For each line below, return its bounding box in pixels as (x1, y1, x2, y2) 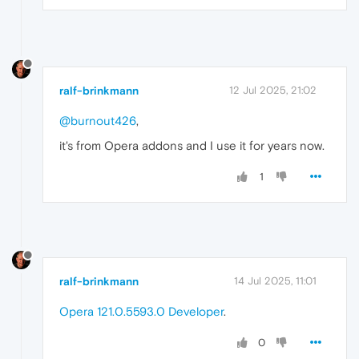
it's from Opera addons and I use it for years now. (59, 138, 325, 152)
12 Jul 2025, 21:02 (229, 83, 317, 96)
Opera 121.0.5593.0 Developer (59, 305, 224, 319)
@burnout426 (59, 113, 136, 127)
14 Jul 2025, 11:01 (234, 275, 317, 288)
